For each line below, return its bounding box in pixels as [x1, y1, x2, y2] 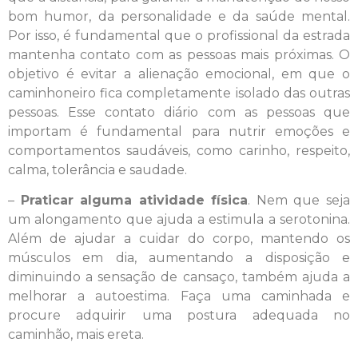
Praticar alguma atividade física [20, 192, 249, 208]
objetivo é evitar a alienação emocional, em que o [8, 66, 350, 82]
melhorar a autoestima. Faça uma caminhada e [8, 288, 350, 304]
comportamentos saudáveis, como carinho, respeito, [8, 142, 350, 158]
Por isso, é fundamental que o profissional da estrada [8, 27, 350, 43]
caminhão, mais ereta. [8, 326, 144, 342]
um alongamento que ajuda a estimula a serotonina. [8, 211, 350, 227]
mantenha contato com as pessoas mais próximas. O [8, 46, 350, 62]
